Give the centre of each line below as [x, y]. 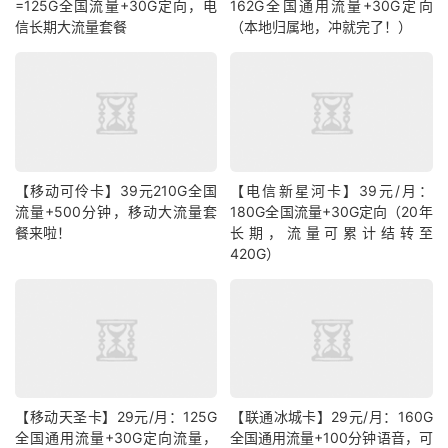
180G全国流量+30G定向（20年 [331, 211]
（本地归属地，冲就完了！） [321, 27]
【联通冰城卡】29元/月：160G [331, 417]
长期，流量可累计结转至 [331, 232]
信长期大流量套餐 [71, 27]
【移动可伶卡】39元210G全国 [116, 190]
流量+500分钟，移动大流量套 [116, 211]
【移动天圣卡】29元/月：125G [116, 417]
